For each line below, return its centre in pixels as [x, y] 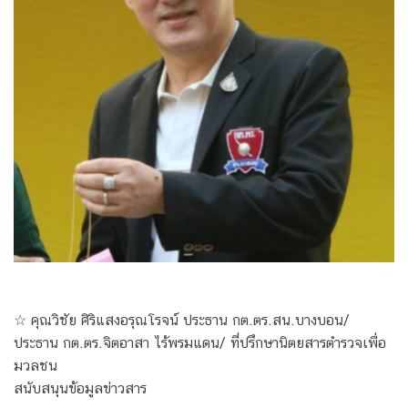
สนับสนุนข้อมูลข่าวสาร [80, 389]
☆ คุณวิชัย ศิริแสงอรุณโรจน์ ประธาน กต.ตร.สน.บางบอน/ [182, 321]
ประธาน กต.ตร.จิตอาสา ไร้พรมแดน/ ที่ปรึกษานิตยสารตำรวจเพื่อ [200, 343]
